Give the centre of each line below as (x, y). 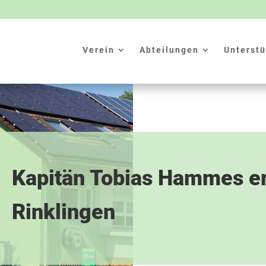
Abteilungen (169, 50)
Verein (98, 50)
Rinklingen (66, 212)
